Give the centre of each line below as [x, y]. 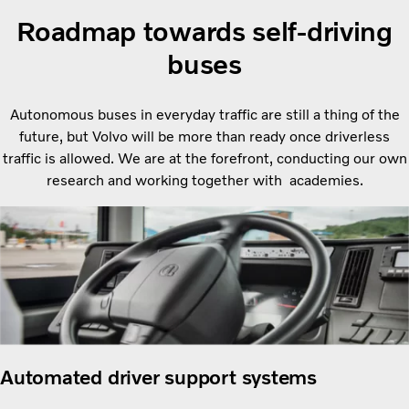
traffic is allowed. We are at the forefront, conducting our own [204, 159]
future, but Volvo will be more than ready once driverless [204, 137]
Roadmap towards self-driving [204, 32]
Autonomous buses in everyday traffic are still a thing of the [204, 115]
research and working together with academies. [204, 181]
